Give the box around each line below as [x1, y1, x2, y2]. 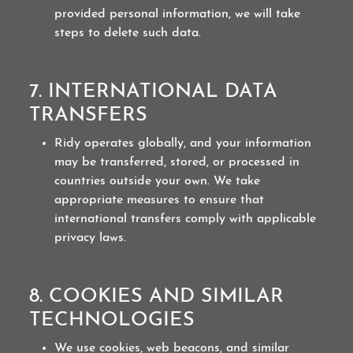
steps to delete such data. [54, 27, 202, 39]
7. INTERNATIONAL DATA [29, 82, 278, 102]
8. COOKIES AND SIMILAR [29, 287, 284, 307]
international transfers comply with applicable [54, 213, 317, 225]
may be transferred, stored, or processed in [54, 156, 300, 169]
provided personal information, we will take [54, 8, 301, 20]
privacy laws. [54, 232, 127, 244]
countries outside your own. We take [54, 175, 261, 188]
